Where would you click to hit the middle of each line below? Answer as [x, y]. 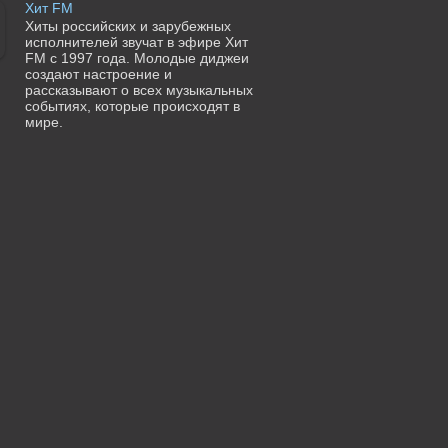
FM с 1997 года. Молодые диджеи [136, 58]
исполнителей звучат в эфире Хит [136, 42]
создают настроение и [98, 74]
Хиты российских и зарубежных [127, 26]
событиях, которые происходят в [132, 106]
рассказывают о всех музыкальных [138, 90]
